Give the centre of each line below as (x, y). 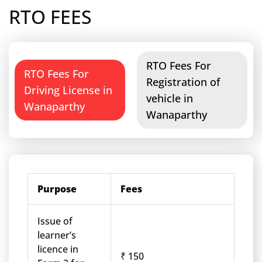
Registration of (183, 82)
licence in (58, 249)
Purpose (57, 189)
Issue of (55, 221)
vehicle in (170, 98)
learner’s (57, 235)
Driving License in (68, 90)
